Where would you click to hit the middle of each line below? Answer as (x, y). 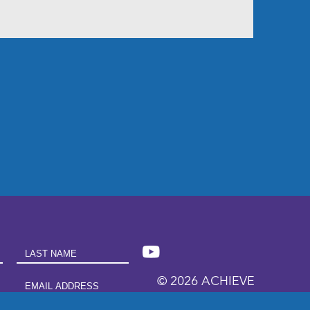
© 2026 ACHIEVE (206, 281)
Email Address (48, 283)
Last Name (41, 250)
